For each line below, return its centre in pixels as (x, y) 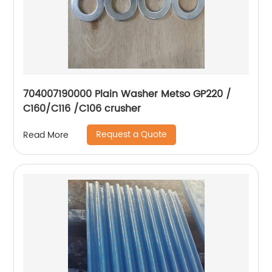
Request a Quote (132, 134)
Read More (46, 135)
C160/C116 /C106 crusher (82, 109)
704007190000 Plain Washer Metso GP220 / (127, 94)
